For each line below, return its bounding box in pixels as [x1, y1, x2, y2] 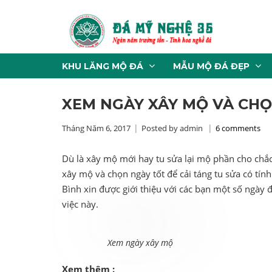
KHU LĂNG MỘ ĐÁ [62, 61, 143, 72]
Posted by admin [141, 123, 203, 134]
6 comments [216, 123, 260, 134]
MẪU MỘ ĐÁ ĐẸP [173, 61, 250, 72]
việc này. [62, 198, 98, 210]
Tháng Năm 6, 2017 [62, 123, 131, 134]
